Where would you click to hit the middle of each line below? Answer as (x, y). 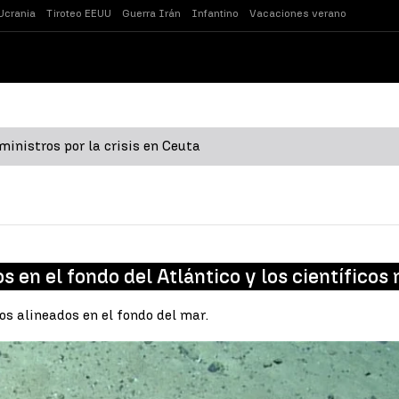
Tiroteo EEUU (79, 13)
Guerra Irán (151, 13)
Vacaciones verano (298, 13)
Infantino (215, 13)
